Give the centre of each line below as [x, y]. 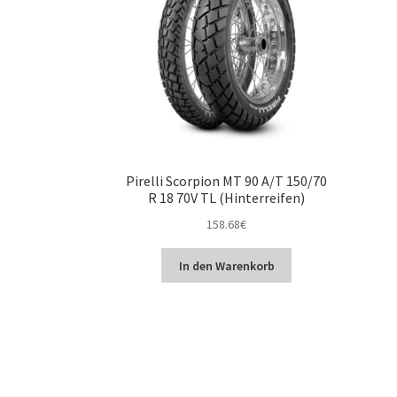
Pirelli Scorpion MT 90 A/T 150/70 [227, 181]
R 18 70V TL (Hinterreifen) [227, 198]
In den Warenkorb [226, 265]
